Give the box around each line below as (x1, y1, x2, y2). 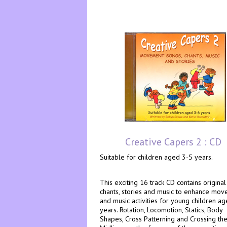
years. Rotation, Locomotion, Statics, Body (100, 205, 222, 214)
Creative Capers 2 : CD (125, 135, 221, 148)
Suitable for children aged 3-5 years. (100, 153, 213, 162)
